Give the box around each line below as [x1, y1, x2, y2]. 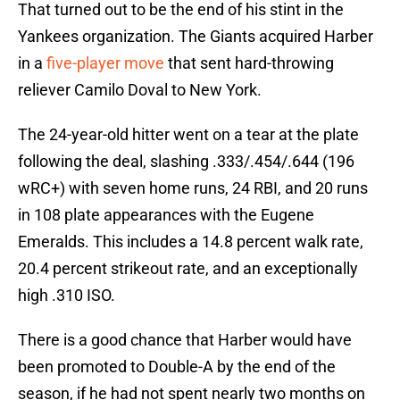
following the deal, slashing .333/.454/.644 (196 [18, 152, 354, 171]
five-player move [46, 54, 164, 73]
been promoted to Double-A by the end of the [18, 357, 336, 377]
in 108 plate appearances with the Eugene [18, 205, 314, 225]
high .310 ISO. [18, 286, 115, 305]
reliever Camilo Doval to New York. [18, 80, 262, 100]
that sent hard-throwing [164, 54, 334, 73]
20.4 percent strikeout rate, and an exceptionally [18, 259, 358, 279]
